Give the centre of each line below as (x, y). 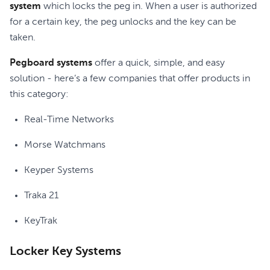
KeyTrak (41, 221)
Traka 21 (41, 196)
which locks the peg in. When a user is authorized (149, 7)
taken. (23, 38)
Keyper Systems (59, 171)
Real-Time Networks (69, 120)
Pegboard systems (51, 63)
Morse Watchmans (65, 145)
